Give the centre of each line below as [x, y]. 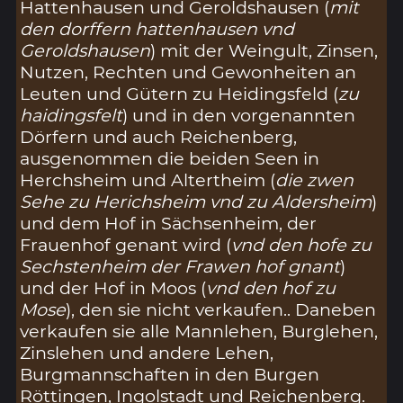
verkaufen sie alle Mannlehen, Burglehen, [199, 331]
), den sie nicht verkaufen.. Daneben [221, 309]
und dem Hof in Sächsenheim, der [169, 223]
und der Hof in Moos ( [113, 287]
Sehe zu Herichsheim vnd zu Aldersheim [196, 201]
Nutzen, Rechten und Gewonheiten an [188, 72]
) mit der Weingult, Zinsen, [264, 50]
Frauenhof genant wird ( [126, 244]
